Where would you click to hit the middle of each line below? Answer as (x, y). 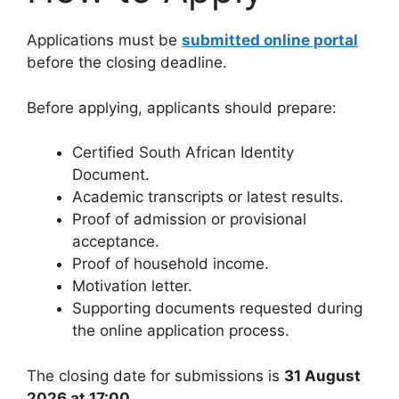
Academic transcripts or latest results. (208, 197)
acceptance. (116, 242)
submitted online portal (270, 41)
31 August (322, 375)
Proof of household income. (171, 264)
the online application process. (181, 331)
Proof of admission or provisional (189, 220)
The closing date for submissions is (155, 375)
